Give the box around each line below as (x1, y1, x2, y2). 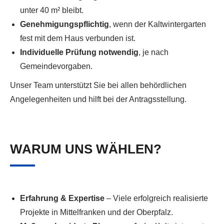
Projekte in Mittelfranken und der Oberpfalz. (20, 208, 173, 217)
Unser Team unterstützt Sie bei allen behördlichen (10, 81, 186, 90)
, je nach (138, 48, 168, 57)
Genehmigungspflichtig (20, 20, 109, 29)
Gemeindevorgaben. (20, 62, 92, 71)
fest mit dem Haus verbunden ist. (20, 34, 135, 43)
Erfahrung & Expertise (20, 194, 104, 203)
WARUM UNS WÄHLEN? (10, 141, 161, 157)
